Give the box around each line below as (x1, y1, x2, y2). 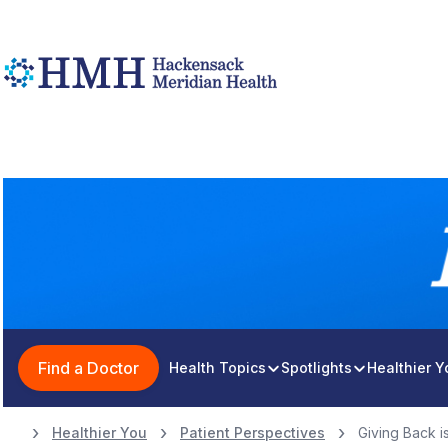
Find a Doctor (38, 358, 139, 378)
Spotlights (281, 359, 352, 376)
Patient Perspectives (180, 424, 325, 441)
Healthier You (52, 424, 147, 441)
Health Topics (169, 359, 266, 376)
